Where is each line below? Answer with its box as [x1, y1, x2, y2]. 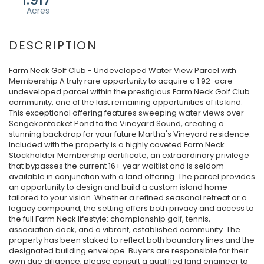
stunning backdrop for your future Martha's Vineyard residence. [9, 128, 251, 140]
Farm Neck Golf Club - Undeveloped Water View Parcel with [9, 65, 236, 76]
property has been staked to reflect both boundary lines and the [9, 235, 255, 246]
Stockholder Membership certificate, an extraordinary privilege [9, 150, 249, 161]
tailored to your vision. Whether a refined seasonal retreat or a [9, 192, 247, 203]
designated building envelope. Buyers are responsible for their [9, 245, 249, 256]
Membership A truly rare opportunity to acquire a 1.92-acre [9, 75, 233, 87]
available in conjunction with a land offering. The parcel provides [9, 171, 255, 182]
